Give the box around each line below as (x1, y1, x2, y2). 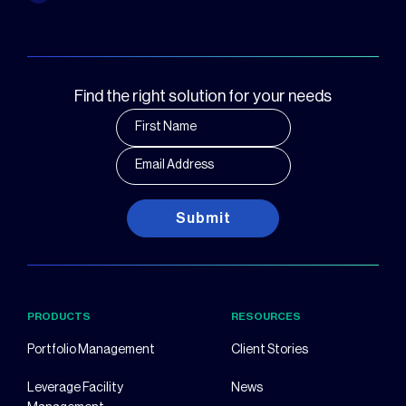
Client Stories (231, 343, 309, 356)
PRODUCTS (27, 310, 91, 322)
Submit (175, 210, 231, 226)
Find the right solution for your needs (74, 87, 332, 104)
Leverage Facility (27, 381, 123, 394)
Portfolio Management (27, 343, 155, 356)
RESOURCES (231, 310, 302, 322)
